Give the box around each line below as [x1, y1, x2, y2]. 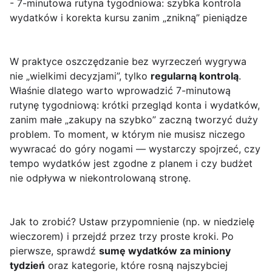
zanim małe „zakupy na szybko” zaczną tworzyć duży [10, 114, 258, 126]
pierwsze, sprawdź [10, 245, 99, 257]
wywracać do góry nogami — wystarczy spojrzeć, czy [10, 143, 260, 155]
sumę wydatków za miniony [99, 245, 231, 257]
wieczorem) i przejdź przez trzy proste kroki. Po [10, 230, 234, 243]
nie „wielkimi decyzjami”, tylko [10, 70, 151, 83]
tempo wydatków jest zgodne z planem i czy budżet [10, 157, 253, 170]
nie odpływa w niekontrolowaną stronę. [10, 172, 191, 185]
